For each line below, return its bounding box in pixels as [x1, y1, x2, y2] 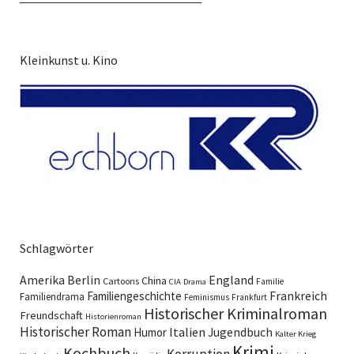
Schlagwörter [20, 239, 93, 256]
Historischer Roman [20, 322, 131, 341]
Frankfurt [232, 291, 267, 303]
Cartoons [103, 274, 139, 287]
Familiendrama [20, 289, 85, 303]
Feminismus [184, 291, 229, 303]
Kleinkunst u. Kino [20, 51, 118, 68]
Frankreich [269, 288, 327, 303]
